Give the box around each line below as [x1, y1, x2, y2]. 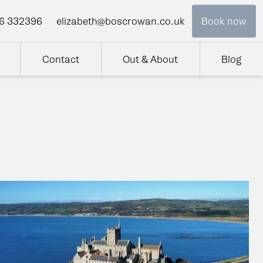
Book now [201, 15, 247, 27]
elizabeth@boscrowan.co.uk [56, 15, 185, 27]
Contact [42, 53, 79, 65]
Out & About [123, 53, 178, 65]
